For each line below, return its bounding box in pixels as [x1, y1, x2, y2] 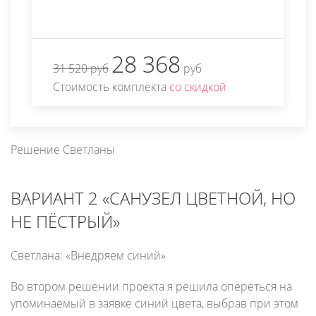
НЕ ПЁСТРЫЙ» [11, 209, 120, 233]
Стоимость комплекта [53, 78, 169, 95]
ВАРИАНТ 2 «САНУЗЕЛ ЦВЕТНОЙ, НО [11, 186, 296, 209]
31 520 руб [53, 60, 109, 76]
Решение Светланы [11, 141, 115, 157]
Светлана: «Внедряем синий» [11, 247, 166, 263]
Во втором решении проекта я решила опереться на [11, 278, 292, 294]
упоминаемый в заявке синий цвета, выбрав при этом [11, 295, 298, 311]
